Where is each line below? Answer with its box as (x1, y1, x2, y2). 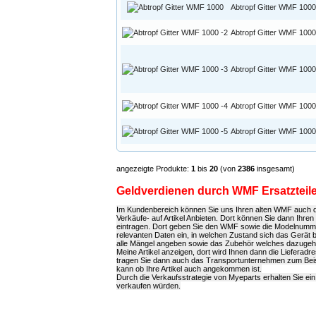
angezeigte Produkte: (116, 164, 191, 174)
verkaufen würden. (116, 281, 181, 291)
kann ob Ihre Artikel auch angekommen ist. (116, 265, 262, 274)
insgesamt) (255, 164, 295, 174)
